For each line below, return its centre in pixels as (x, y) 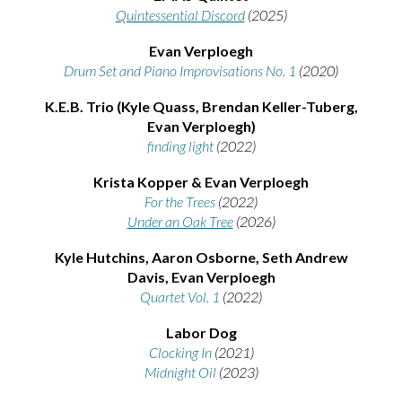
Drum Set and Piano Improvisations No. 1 (180, 70)
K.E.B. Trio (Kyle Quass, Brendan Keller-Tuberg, (201, 106)
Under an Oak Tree (180, 221)
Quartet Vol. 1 (180, 297)
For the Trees (180, 201)
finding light (180, 146)
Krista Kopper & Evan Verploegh (201, 182)
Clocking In (180, 352)
